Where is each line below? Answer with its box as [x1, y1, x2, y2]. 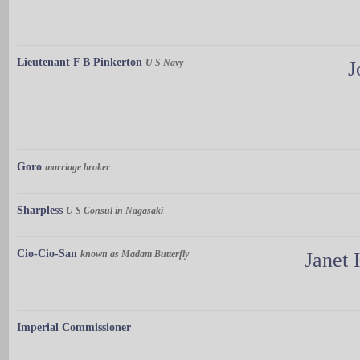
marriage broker [45, 161, 110, 173]
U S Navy [145, 56, 183, 68]
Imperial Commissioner [17, 321, 131, 333]
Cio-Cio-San [17, 247, 77, 260]
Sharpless [17, 203, 63, 216]
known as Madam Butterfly [80, 247, 189, 260]
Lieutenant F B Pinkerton [17, 55, 142, 68]
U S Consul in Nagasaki [66, 204, 163, 216]
